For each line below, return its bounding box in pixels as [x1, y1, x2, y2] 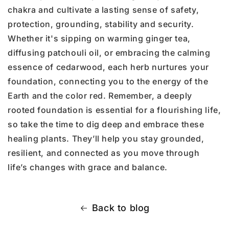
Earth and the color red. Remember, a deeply [8, 90, 192, 101]
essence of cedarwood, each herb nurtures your [8, 62, 210, 73]
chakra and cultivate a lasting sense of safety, [8, 5, 199, 15]
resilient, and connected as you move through [8, 148, 200, 158]
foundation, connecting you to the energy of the [8, 76, 209, 87]
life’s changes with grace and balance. [8, 162, 168, 173]
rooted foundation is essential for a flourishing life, [8, 105, 221, 116]
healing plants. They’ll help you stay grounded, [8, 133, 204, 144]
